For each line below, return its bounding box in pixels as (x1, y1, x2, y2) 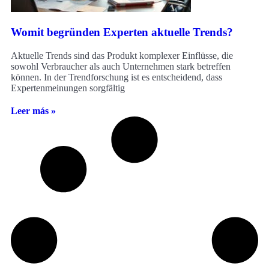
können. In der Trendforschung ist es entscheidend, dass (11, 71, 222, 82)
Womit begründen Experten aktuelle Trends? (11, 26, 233, 39)
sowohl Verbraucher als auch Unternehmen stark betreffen (11, 61, 231, 71)
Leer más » (11, 105, 56, 116)
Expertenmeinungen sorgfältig (11, 82, 125, 93)
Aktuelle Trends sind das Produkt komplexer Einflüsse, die (11, 50, 233, 61)
